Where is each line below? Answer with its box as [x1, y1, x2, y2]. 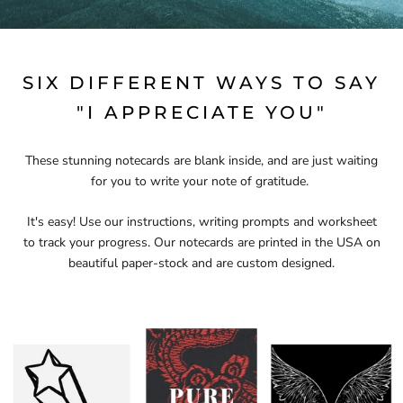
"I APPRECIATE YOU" [76, 101, 327, 123]
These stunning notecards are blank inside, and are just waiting [25, 151, 378, 169]
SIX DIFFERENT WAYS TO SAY [22, 71, 381, 94]
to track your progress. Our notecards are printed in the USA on [22, 234, 381, 252]
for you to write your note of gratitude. [91, 172, 312, 190]
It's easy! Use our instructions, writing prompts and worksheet [26, 213, 377, 231]
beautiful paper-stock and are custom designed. [68, 255, 335, 273]
